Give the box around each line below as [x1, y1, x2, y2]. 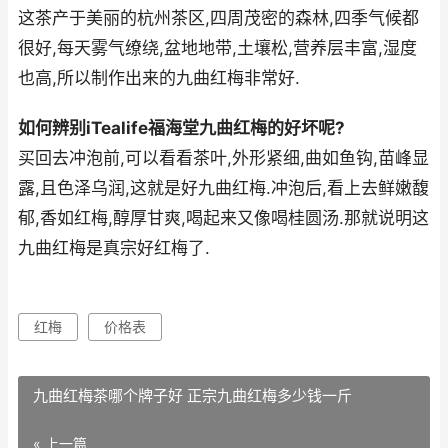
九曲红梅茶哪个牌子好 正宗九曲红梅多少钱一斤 [33, 386, 352, 406]
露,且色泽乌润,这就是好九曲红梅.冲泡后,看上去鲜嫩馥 [18, 178, 429, 199]
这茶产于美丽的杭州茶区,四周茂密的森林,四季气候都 [18, 8, 419, 29]
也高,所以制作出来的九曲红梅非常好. [18, 68, 300, 89]
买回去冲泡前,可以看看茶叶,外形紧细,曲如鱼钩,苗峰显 [18, 148, 429, 169]
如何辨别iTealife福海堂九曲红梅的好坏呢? [18, 118, 345, 139]
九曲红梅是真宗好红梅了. [18, 238, 210, 259]
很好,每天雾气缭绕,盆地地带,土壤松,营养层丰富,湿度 [18, 38, 417, 59]
